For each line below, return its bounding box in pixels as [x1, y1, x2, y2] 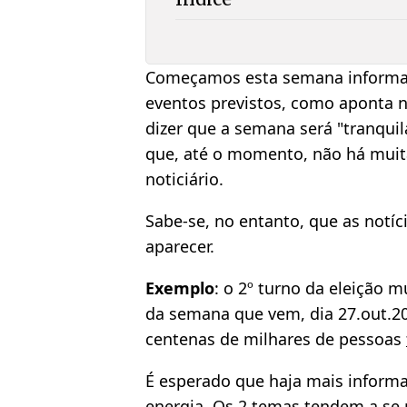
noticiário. [145, 168, 223, 191]
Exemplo [145, 277, 214, 300]
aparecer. [145, 235, 214, 258]
